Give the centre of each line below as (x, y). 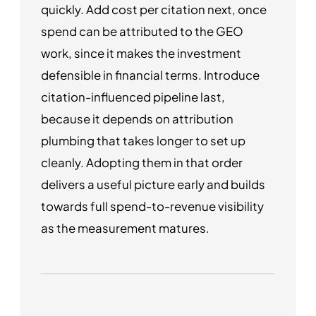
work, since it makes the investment (141, 53)
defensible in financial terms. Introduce (150, 75)
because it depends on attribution (137, 119)
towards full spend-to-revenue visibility (152, 206)
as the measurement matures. (125, 228)
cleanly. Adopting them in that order (142, 162)
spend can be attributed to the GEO (142, 31)
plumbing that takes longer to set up (143, 140)
